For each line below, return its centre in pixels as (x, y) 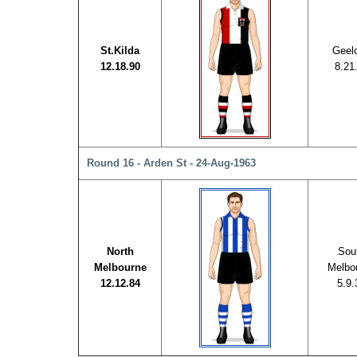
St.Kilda (120, 51)
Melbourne (120, 267)
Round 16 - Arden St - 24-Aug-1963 (171, 163)
